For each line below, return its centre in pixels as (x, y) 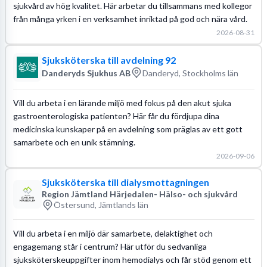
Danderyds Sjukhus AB (86, 73)
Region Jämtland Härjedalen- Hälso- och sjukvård (139, 194)
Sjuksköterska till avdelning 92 (108, 60)
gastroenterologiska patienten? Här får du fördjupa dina (116, 116)
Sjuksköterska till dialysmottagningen (125, 182)
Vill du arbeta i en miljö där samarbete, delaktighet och (113, 233)
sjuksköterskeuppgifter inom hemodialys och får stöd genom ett (132, 259)
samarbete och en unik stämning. (74, 142)
